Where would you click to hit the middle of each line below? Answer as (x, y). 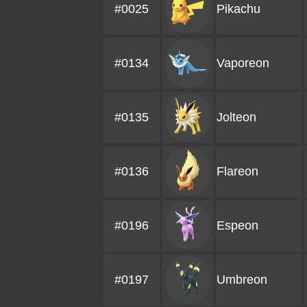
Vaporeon (243, 63)
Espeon (237, 225)
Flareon (237, 171)
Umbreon (242, 280)
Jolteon (236, 117)
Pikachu (238, 9)
